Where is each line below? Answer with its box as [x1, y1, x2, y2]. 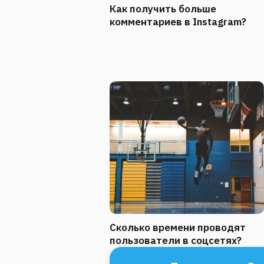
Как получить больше [110, 2, 216, 16]
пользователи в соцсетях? [110, 234, 242, 247]
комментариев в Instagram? [110, 15, 246, 29]
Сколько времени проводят [110, 221, 246, 235]
